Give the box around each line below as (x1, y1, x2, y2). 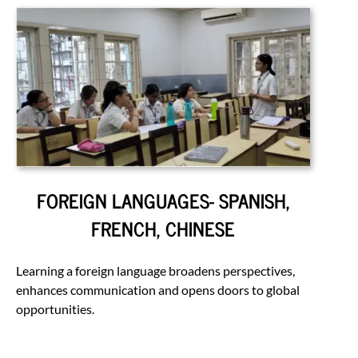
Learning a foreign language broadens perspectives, (16, 262, 295, 278)
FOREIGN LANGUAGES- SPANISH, (36, 184, 290, 216)
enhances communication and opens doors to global (16, 281, 300, 297)
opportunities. (16, 300, 94, 316)
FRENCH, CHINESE (91, 212, 235, 244)
